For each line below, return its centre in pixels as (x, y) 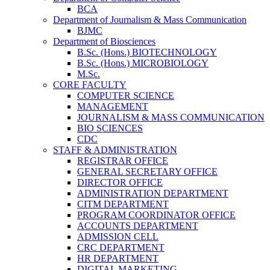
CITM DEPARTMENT (123, 204)
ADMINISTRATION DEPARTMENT (153, 193)
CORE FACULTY (90, 85)
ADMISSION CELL (118, 237)
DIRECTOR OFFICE (120, 183)
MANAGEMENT (113, 107)
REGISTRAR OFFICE (123, 161)
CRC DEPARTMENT (121, 248)
